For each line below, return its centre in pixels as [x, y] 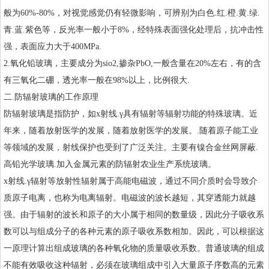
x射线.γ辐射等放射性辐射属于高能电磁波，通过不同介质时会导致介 [131, 181]
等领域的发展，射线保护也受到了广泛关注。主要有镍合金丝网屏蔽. [131, 148]
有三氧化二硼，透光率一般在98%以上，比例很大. [97, 80]
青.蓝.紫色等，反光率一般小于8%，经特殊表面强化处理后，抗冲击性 [134, 30]
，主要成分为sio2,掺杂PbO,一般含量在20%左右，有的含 [157, 64]
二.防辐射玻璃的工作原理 [51, 97]
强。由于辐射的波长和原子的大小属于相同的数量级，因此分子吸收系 [134, 215]
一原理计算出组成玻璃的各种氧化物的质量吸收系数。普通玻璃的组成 [134, 249]
